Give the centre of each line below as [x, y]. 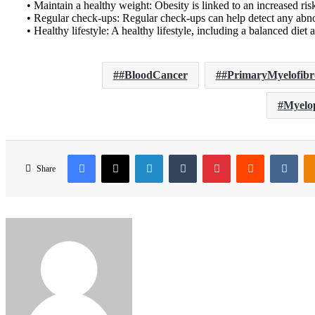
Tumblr [212, 154]
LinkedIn [183, 154]
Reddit [278, 154]
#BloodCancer [153, 75]
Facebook [117, 154]
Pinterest [249, 154]
